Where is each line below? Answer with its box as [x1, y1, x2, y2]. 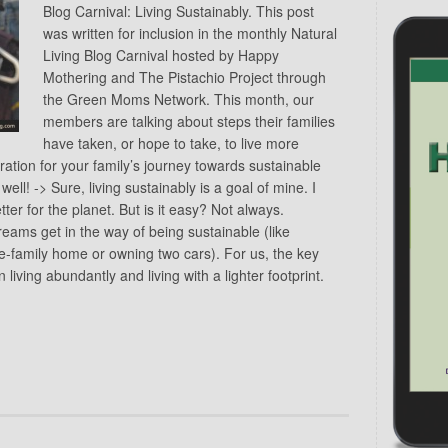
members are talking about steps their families [43, 110, 335, 131]
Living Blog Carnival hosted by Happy [43, 44, 279, 65]
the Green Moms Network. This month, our [43, 88, 314, 109]
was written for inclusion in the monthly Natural [43, 22, 337, 43]
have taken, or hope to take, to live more [43, 132, 299, 153]
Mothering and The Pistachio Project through [43, 66, 326, 87]
